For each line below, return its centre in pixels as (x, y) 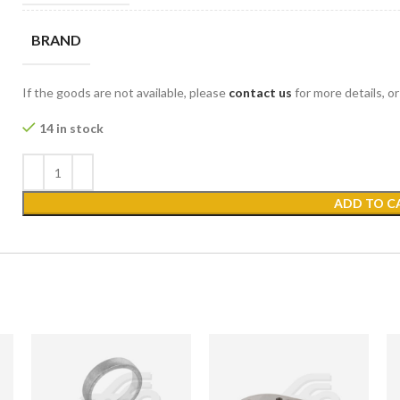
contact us (261, 92)
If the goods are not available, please (126, 92)
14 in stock (72, 128)
